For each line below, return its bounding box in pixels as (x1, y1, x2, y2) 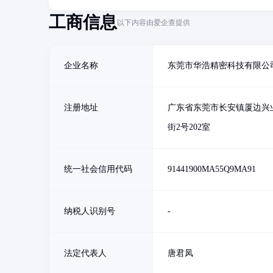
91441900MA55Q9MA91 (168, 165, 256, 174)
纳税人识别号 (64, 207, 115, 216)
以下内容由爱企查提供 (117, 18, 190, 27)
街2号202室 (168, 122, 210, 132)
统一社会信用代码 (64, 165, 132, 174)
